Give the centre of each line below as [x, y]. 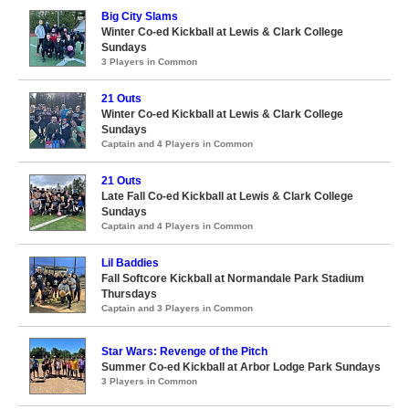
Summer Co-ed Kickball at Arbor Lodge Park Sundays [241, 367]
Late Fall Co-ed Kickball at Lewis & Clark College [227, 196]
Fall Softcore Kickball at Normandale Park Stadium [233, 278]
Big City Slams [140, 16]
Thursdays [129, 294]
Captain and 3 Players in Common [177, 308]
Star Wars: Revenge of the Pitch [184, 351]
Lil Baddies [130, 263]
